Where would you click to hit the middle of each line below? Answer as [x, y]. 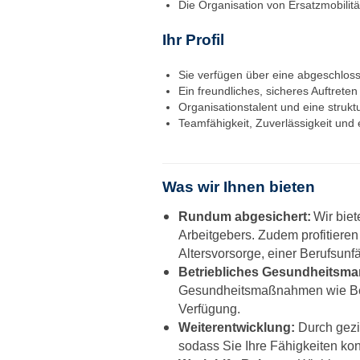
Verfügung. [209, 309]
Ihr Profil [193, 40]
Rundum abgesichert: [245, 217]
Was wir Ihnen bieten [239, 187]
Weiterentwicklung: [237, 327]
